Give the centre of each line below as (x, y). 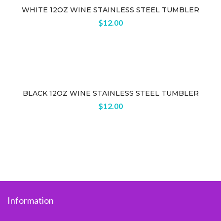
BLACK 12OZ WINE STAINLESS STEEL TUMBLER (110, 93)
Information (31, 200)
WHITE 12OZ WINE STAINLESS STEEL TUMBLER (110, 10)
